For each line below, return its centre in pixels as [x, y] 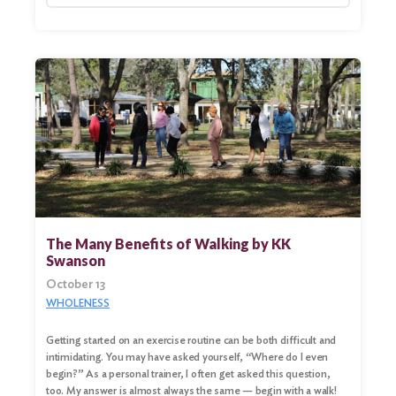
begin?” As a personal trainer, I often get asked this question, [188, 374]
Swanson [76, 261]
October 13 [76, 284]
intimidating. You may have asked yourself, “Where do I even [187, 357]
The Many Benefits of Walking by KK [168, 244]
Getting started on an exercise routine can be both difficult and [191, 340]
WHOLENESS [78, 303]
